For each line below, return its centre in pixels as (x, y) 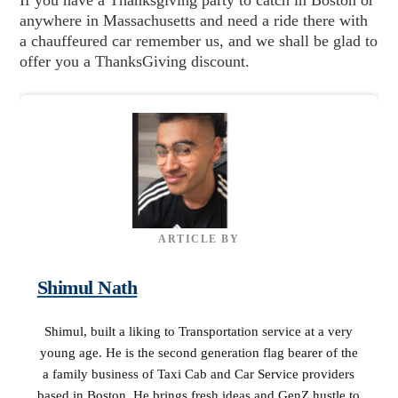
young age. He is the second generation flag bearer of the (199, 352)
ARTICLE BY (199, 239)
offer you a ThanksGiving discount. (134, 61)
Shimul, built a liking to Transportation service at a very (199, 331)
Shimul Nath (87, 287)
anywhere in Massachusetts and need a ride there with (193, 20)
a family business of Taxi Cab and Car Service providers (199, 374)
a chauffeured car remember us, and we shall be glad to (198, 40)
